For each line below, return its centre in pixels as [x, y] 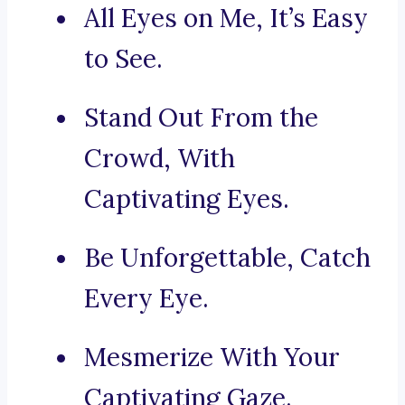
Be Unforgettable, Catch [227, 258]
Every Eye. [146, 299]
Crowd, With [160, 159]
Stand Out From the [201, 118]
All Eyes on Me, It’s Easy [226, 19]
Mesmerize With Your [212, 358]
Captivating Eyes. [187, 199]
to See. [123, 59]
